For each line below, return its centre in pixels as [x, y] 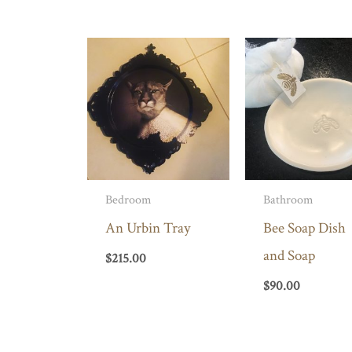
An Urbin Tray [147, 229]
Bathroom [289, 200]
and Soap [290, 256]
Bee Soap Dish [305, 229]
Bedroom [128, 200]
